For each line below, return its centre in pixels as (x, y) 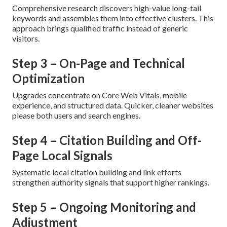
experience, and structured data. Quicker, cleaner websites (113, 105)
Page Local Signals (62, 156)
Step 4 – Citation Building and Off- (107, 140)
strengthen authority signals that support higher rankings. (111, 182)
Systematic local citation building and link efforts (97, 172)
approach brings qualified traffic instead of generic (100, 28)
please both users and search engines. (76, 116)
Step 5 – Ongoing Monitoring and (104, 207)
